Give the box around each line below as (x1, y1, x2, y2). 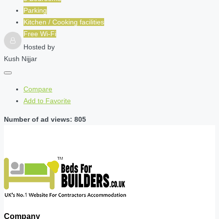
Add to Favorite (23, 97, 71, 105)
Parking (23, 6, 47, 15)
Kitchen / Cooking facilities (23, 18, 104, 26)
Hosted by (23, 43, 55, 51)
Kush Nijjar (4, 55, 37, 63)
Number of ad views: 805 (4, 115, 86, 124)
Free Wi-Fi (23, 30, 56, 38)
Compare (23, 85, 52, 93)
